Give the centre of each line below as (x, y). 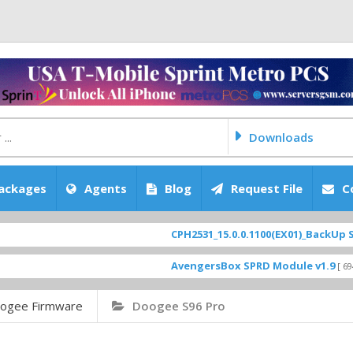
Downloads (282, 137)
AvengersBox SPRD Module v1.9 (209, 266)
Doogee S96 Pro (179, 306)
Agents (106, 188)
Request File (267, 188)
